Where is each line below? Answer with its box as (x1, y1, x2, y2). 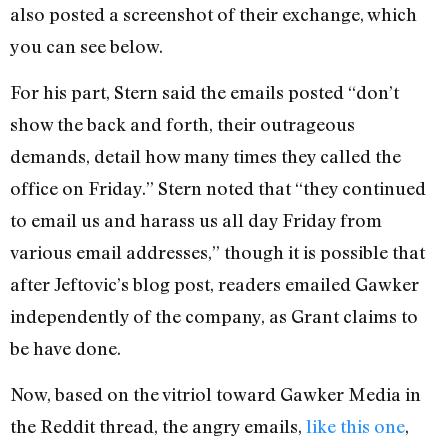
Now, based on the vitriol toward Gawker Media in (10, 383, 421, 406)
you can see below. (10, 34, 163, 57)
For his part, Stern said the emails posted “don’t (10, 80, 399, 103)
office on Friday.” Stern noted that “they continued (10, 176, 426, 199)
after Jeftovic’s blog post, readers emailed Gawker (10, 272, 419, 295)
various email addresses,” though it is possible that (10, 240, 425, 263)
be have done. (10, 336, 121, 359)
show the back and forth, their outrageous (10, 112, 355, 135)
